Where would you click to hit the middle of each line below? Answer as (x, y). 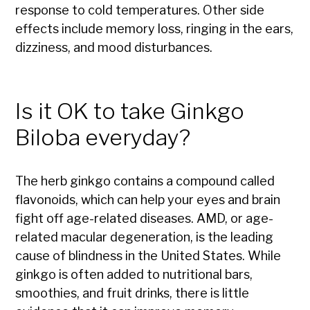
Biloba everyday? (103, 138)
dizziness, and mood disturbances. (114, 48)
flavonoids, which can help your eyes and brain (148, 200)
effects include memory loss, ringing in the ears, (155, 29)
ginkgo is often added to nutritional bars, (134, 275)
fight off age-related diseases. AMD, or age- (145, 219)
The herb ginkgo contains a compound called (145, 181)
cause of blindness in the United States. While (148, 256)
